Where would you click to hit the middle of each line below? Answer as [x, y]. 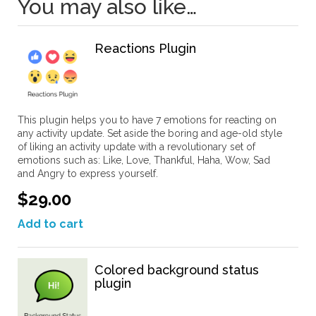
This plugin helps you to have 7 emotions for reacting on [147, 120]
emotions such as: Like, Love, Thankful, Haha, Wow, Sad [144, 160]
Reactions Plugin [145, 48]
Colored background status [177, 270]
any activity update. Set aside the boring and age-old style [150, 133]
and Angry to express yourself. [88, 173]
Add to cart [50, 224]
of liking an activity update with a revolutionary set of [136, 146]
